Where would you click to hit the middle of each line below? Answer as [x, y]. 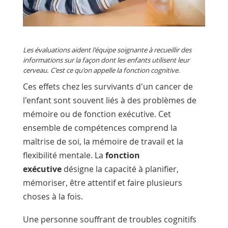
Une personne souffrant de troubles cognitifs [109, 219]
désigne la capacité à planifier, [120, 169]
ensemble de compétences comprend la [100, 127]
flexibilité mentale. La [64, 155]
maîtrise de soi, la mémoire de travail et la [103, 141]
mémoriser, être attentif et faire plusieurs [102, 182]
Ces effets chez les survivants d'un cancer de [108, 86]
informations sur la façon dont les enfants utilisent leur [106, 60]
